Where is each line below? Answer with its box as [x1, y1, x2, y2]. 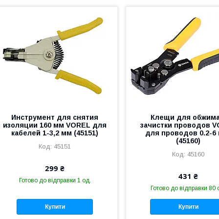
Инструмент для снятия [11, 113, 99, 121]
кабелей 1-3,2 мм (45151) [11, 129, 99, 137]
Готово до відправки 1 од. [19, 176, 91, 184]
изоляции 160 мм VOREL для [3, 121, 107, 129]
